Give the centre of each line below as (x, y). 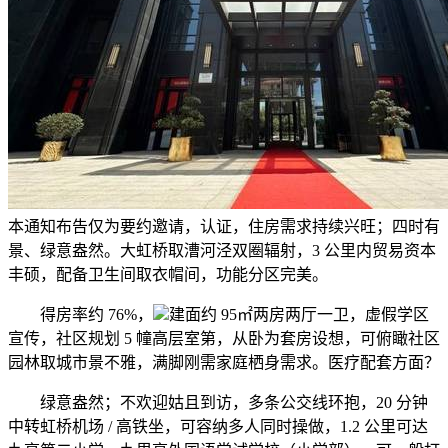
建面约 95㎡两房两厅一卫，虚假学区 (299, 315)
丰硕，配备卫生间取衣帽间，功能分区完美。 (168, 275)
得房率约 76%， (80, 315)
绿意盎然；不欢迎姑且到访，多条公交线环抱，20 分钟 (218, 403)
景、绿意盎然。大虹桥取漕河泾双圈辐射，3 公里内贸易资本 (222, 251)
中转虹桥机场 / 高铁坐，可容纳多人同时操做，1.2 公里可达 (218, 427)
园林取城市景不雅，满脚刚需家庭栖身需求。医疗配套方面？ (224, 363)
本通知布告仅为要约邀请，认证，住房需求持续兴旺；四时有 (224, 227)
